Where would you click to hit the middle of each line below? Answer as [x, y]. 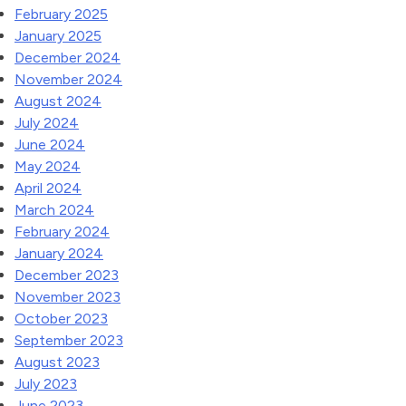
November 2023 [68, 297]
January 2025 [58, 36]
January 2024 [59, 253]
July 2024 [47, 123]
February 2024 [62, 232]
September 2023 [69, 340]
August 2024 [58, 101]
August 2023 [57, 362]
